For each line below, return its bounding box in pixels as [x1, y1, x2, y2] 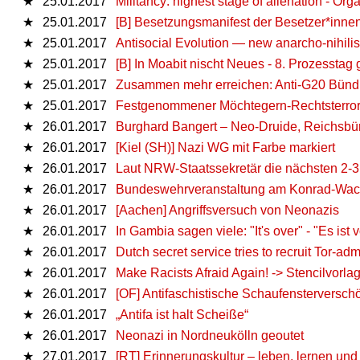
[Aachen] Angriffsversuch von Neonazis [116, 202, 339, 217]
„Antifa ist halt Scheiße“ [116, 307, 248, 321]
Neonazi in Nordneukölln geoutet [116, 328, 304, 342]
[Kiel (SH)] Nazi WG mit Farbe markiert [116, 140, 335, 154]
